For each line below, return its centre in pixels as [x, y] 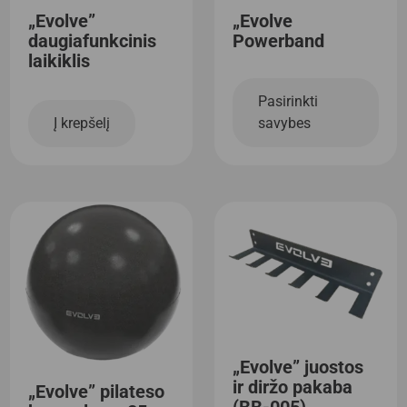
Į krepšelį [82, 124]
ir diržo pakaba [293, 387]
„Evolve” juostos [298, 367]
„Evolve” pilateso [97, 391]
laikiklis [60, 61]
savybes [284, 124]
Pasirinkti [288, 102]
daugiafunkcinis [93, 41]
